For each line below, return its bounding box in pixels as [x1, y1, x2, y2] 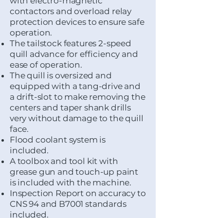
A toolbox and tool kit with [10, 156, 118, 166]
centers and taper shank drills [10, 103, 131, 112]
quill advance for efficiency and [10, 49, 138, 59]
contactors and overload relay [10, 6, 132, 16]
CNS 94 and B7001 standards [10, 199, 127, 209]
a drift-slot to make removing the [10, 92, 145, 102]
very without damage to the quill [10, 113, 144, 123]
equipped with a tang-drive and [10, 81, 141, 91]
